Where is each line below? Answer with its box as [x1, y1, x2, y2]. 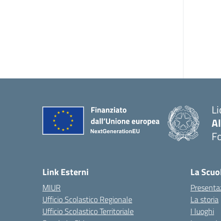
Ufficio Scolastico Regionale [42, 193, 132, 205]
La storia [190, 193, 219, 205]
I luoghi [190, 205, 214, 217]
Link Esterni [42, 165, 89, 179]
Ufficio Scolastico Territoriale [42, 205, 134, 217]
